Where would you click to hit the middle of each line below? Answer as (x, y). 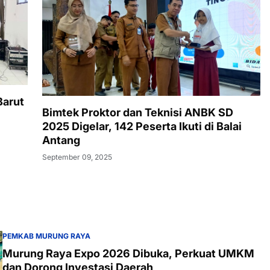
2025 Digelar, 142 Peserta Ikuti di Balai (142, 127)
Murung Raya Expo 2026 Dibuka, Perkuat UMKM (128, 254)
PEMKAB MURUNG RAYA (46, 236)
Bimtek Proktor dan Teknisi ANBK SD (138, 113)
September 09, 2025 (77, 157)
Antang (61, 140)
